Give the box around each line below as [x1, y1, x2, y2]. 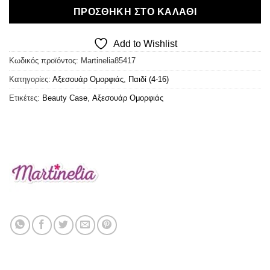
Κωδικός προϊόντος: [9, 56, 81, 66]
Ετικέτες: [9, 93, 42, 103]
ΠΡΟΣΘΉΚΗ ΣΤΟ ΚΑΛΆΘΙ [73, 7, 197, 17]
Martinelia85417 [81, 56, 136, 66]
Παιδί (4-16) [128, 75, 169, 84]
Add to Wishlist [113, 39, 177, 49]
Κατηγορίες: [9, 75, 52, 84]
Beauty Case [42, 93, 87, 103]
